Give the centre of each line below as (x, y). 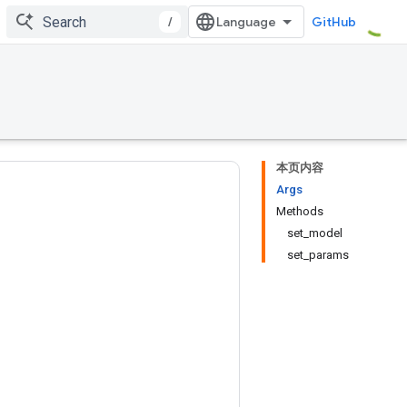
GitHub (334, 22)
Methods (300, 211)
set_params (318, 255)
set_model (315, 233)
